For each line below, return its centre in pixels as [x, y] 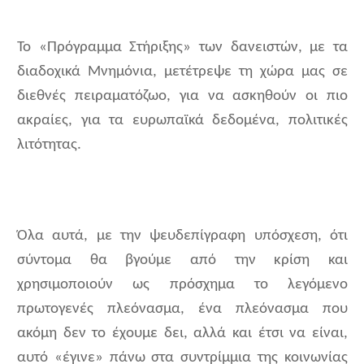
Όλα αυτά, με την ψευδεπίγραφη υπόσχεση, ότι [182, 236]
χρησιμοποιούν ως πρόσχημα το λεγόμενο [182, 285]
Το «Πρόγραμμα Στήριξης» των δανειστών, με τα [182, 48]
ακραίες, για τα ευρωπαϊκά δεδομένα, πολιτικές [182, 121]
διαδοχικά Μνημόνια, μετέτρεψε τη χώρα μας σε [182, 72]
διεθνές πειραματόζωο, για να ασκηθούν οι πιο [182, 97]
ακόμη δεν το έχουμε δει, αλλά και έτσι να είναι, [182, 334]
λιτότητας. [49, 145]
